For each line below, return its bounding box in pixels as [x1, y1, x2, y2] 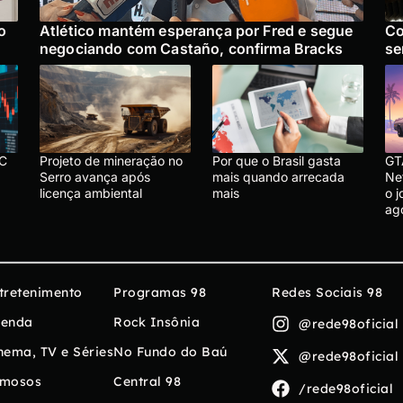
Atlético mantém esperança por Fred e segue [40, 22, 354, 40]
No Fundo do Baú [113, 344, 228, 361]
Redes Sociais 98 [272, 284, 382, 301]
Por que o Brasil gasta [212, 153, 341, 169]
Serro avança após [40, 169, 150, 185]
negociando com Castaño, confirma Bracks [40, 40, 343, 58]
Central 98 [113, 373, 181, 390]
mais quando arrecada [212, 169, 345, 185]
